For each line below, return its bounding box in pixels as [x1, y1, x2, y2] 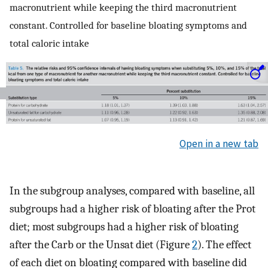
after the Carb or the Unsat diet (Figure [10, 237, 192, 251]
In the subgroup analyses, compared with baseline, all [10, 184, 255, 197]
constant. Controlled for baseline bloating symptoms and [10, 19, 247, 31]
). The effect [197, 237, 251, 251]
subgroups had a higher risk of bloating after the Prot [10, 202, 255, 215]
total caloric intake [10, 36, 89, 49]
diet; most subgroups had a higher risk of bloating [10, 220, 239, 233]
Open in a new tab [179, 136, 258, 150]
